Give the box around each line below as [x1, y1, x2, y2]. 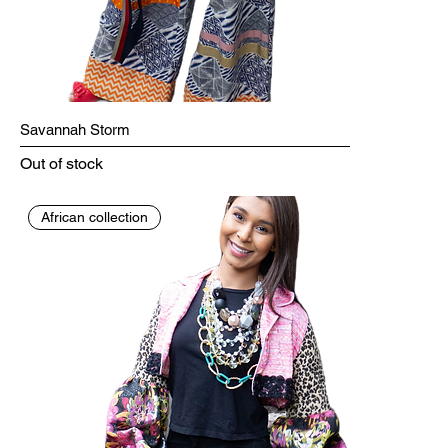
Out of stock [20, 154, 103, 174]
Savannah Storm [20, 120, 130, 138]
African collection [41, 208, 149, 225]
